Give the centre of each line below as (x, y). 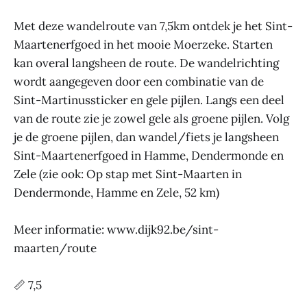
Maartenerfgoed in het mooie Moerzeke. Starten (143, 45)
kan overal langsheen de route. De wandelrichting (146, 63)
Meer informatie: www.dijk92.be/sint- (116, 230)
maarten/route (55, 248)
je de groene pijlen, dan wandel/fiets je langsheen (146, 137)
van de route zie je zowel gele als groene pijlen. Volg (151, 119)
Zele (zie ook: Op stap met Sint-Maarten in (128, 174)
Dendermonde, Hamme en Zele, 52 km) (116, 193)
